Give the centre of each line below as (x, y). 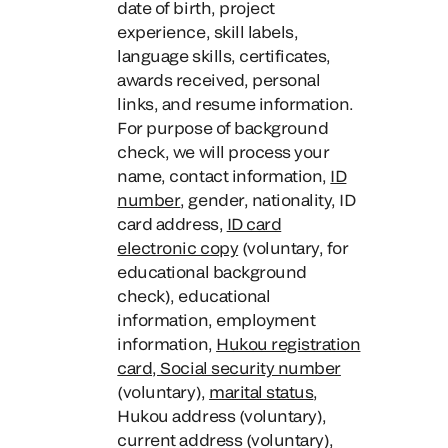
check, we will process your (223, 151)
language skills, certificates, (224, 55)
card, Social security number (229, 367)
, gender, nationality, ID (268, 199)
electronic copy (178, 247)
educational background (212, 271)
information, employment (216, 319)
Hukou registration (288, 343)
